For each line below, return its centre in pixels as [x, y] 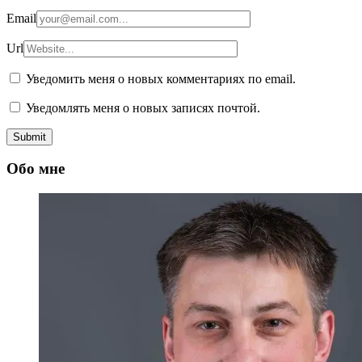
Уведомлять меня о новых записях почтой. [143, 107]
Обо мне [36, 169]
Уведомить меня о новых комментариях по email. [161, 78]
